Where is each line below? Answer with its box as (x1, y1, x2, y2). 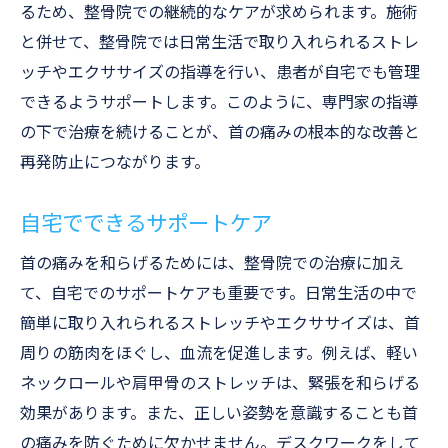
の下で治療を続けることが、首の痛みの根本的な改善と (20, 123, 420, 142)
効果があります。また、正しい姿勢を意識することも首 (20, 404, 418, 423)
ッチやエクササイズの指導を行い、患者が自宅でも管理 (20, 63, 420, 82)
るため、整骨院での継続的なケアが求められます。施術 (20, 3, 418, 22)
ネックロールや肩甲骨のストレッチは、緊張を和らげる (20, 374, 420, 393)
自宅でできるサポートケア (20, 211, 272, 236)
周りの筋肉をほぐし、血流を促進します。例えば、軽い (20, 344, 418, 363)
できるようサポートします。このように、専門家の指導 (20, 93, 418, 112)
